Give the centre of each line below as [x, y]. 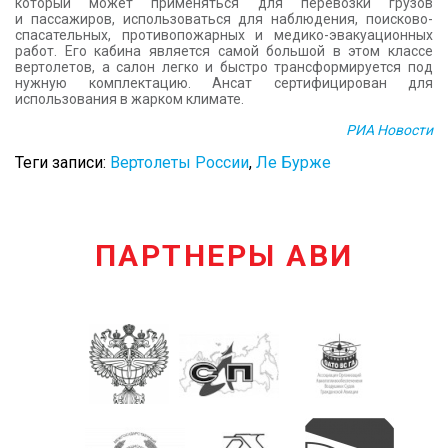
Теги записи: [62, 162]
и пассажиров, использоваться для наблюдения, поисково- [224, 19]
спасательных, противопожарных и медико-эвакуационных [224, 35]
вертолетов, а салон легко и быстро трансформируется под [224, 67]
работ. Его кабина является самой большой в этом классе [224, 51]
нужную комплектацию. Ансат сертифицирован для [224, 83]
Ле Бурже [293, 162]
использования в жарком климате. [129, 99]
